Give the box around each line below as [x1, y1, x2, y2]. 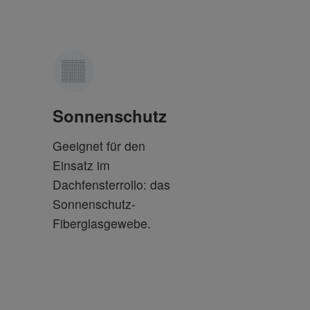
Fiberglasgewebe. [53, 215, 151, 232]
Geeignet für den [53, 137, 145, 154]
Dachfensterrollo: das [53, 176, 170, 193]
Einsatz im [53, 156, 110, 174]
